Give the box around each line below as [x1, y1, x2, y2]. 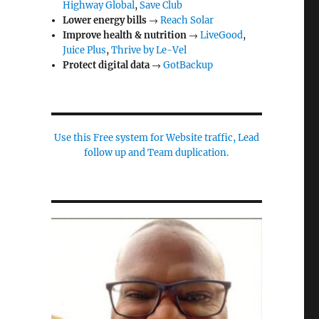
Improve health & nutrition [63, 29, 187, 41]
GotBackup [163, 59, 214, 71]
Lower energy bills [63, 14, 147, 26]
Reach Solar [160, 14, 214, 26]
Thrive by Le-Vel [111, 44, 187, 56]
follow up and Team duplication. [84, 147, 229, 159]
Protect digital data [63, 59, 150, 71]
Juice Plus [63, 44, 107, 56]
